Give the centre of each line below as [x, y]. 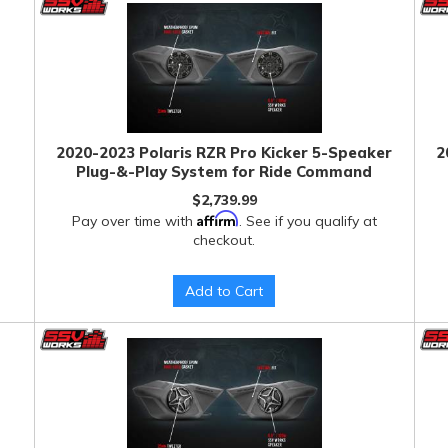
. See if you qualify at [307, 221]
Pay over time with [134, 221]
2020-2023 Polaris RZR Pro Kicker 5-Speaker [224, 152]
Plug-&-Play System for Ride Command [224, 171]
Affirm [217, 218]
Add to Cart [224, 291]
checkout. [224, 240]
